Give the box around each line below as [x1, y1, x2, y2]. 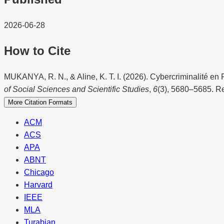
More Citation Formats [8, 98, 72, 106]
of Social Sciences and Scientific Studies [4, 84, 149, 93]
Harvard [24, 180, 52, 189]
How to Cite [4, 43, 70, 57]
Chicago [24, 167, 54, 176]
